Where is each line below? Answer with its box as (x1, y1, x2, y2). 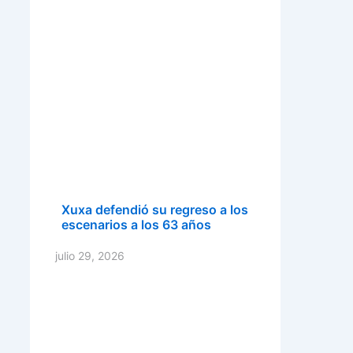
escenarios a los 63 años (61, 217, 211, 232)
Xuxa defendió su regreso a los (61, 202, 248, 217)
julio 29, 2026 (55, 249, 124, 262)
